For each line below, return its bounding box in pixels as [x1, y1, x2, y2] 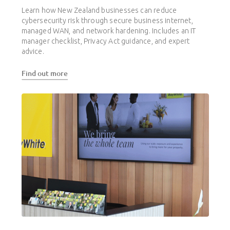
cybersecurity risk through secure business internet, [21, 16, 193, 25]
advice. [21, 47, 44, 56]
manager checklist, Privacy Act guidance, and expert [21, 37, 190, 46]
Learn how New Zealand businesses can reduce [21, 6, 177, 15]
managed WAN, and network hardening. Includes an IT [21, 27, 196, 35]
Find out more [21, 68, 68, 79]
